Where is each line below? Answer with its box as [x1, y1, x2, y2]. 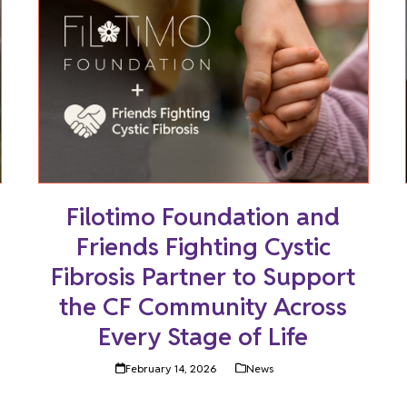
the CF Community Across [59, 290, 348, 323]
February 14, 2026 [124, 361, 217, 375]
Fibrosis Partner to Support [51, 260, 356, 293]
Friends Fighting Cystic [75, 230, 331, 263]
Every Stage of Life [98, 320, 309, 352]
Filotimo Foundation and [66, 200, 341, 233]
